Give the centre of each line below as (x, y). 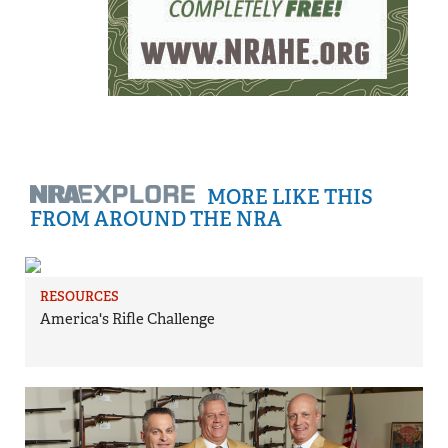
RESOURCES (79, 297)
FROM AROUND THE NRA (156, 219)
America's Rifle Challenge (127, 319)
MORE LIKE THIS (290, 197)
